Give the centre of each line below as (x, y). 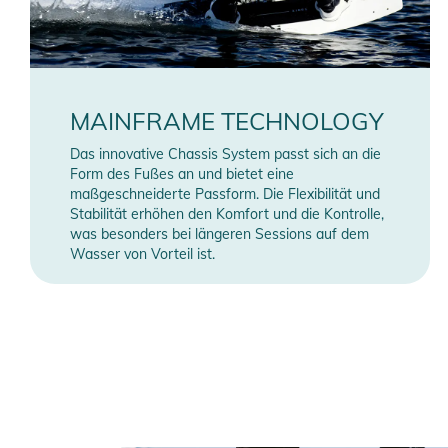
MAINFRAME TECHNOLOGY (227, 121)
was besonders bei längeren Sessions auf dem (219, 234)
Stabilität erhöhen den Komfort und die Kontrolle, (227, 214)
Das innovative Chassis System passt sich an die (225, 154)
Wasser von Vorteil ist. (142, 254)
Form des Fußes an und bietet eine (182, 174)
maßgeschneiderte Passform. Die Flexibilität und (225, 194)
